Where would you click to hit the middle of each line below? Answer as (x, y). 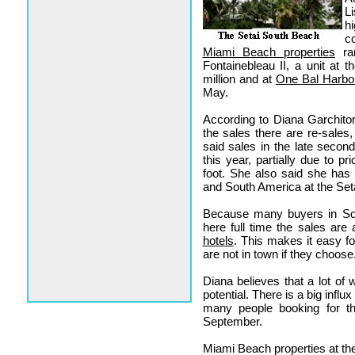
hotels (218, 240)
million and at (239, 79)
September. (232, 321)
